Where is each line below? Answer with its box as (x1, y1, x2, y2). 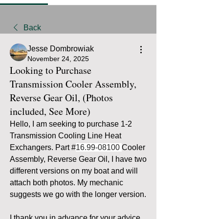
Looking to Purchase (10, 63, 91, 77)
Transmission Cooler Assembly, (10, 77, 136, 90)
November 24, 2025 (27, 54, 89, 63)
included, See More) (10, 104, 90, 118)
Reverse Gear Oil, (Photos (10, 90, 113, 104)
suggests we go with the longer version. (10, 190, 146, 198)
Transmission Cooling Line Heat (10, 131, 121, 140)
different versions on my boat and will (10, 166, 138, 175)
